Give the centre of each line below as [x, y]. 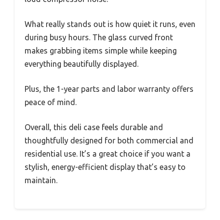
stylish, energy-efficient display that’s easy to [105, 167]
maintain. [41, 180]
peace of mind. [51, 102]
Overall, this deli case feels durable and [94, 127]
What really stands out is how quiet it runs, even [110, 24]
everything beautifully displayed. [82, 64]
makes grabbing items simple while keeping [101, 51]
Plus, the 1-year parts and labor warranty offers [109, 89]
